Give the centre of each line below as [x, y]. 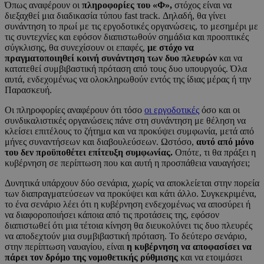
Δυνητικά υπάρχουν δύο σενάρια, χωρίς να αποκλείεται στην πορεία [132, 183]
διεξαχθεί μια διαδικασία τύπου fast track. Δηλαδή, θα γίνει [115, 16]
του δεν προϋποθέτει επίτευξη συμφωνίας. [90, 153]
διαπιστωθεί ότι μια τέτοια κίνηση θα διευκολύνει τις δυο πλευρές [128, 226]
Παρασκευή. [28, 90]
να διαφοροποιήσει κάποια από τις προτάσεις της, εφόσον [112, 215]
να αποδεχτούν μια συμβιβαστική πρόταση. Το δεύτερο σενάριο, [126, 236]
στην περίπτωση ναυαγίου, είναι [66, 247]
